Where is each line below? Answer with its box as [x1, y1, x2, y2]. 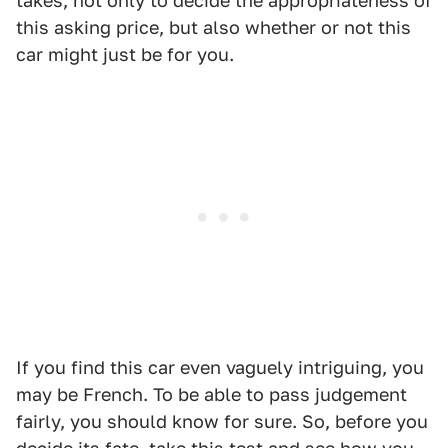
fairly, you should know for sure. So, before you [16, 411, 428, 432]
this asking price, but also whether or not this [16, 17, 411, 38]
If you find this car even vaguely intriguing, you [16, 357, 424, 378]
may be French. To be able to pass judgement [16, 384, 407, 405]
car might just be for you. [16, 44, 234, 65]
